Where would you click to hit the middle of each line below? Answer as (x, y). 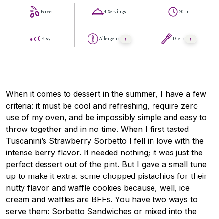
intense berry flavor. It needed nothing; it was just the (104, 152)
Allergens (109, 38)
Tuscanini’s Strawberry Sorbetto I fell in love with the (105, 141)
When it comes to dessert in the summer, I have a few (106, 94)
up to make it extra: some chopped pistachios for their (107, 176)
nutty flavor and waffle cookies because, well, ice (98, 187)
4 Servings (115, 11)
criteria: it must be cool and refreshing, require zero (102, 105)
